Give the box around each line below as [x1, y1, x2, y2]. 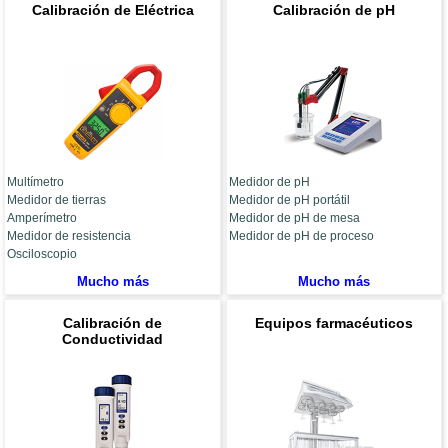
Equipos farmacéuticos [254, 315, 413, 332]
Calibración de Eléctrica [31, 2, 194, 19]
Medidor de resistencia [7, 229, 132, 244]
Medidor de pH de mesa [228, 211, 360, 226]
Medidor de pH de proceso [228, 229, 374, 244]
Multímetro [7, 175, 65, 190]
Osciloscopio [7, 247, 78, 262]
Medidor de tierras [7, 193, 107, 208]
